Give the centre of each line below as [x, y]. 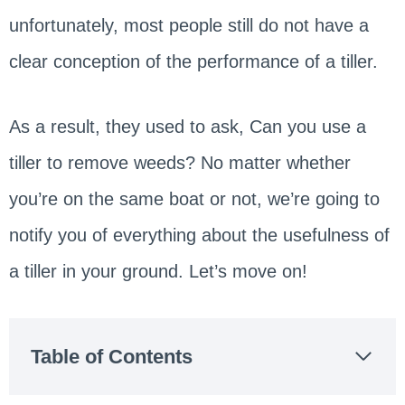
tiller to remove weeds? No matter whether [179, 162]
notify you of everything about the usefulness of [199, 235]
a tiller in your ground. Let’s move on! [158, 271]
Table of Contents [111, 356]
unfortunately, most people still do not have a [188, 25]
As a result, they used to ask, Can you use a [187, 126]
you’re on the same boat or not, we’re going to [194, 198]
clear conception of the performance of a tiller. [193, 61]
